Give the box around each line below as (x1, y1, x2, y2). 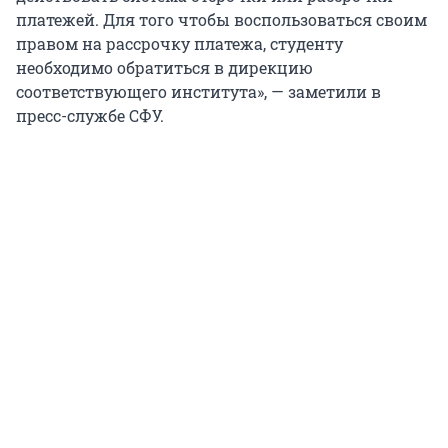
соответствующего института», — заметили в (16, 80, 381, 102)
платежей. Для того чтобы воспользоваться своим (16, 8, 427, 30)
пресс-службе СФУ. (16, 104, 164, 126)
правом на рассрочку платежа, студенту (16, 32, 343, 54)
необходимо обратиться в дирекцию (16, 56, 313, 78)
